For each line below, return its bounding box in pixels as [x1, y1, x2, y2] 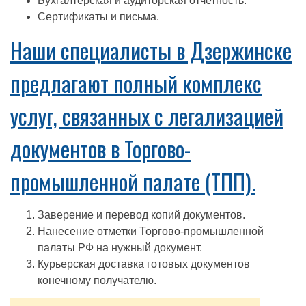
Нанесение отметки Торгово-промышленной [38, 225, 264, 237]
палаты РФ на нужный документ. [38, 242, 202, 253]
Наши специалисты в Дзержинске [10, 34, 292, 66]
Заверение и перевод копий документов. [38, 209, 245, 221]
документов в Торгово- [10, 133, 191, 165]
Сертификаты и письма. [38, 11, 159, 23]
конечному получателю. [38, 275, 156, 286]
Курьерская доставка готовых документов [38, 258, 250, 270]
